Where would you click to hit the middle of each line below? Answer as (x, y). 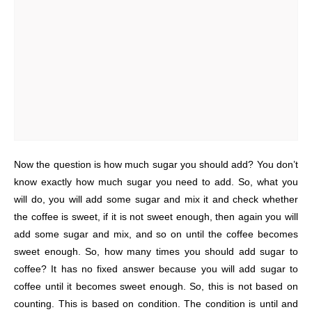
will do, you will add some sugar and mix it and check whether (156, 199)
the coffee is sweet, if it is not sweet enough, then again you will (156, 217)
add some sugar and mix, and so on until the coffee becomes (156, 234)
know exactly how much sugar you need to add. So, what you (156, 182)
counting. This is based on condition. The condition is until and (156, 304)
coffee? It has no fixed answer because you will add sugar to (156, 269)
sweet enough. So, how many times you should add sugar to (156, 251)
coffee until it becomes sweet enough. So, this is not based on (156, 286)
